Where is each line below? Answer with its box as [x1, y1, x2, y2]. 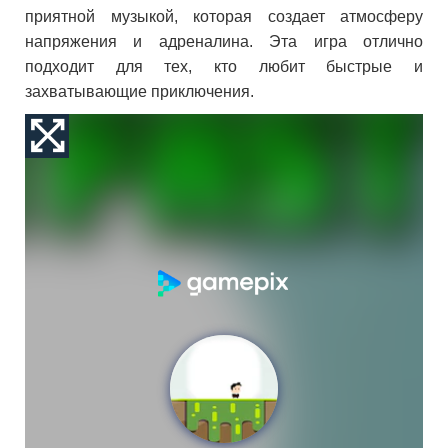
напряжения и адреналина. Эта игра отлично [25, 33, 423, 50]
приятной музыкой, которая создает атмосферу [25, 8, 423, 25]
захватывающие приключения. [25, 83, 254, 100]
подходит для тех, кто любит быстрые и [25, 58, 423, 75]
